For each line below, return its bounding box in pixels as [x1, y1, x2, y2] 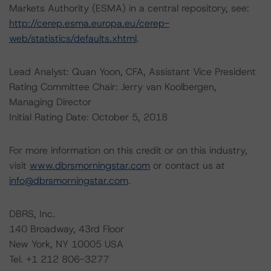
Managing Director [9, 96, 91, 108]
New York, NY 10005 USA [9, 238, 123, 250]
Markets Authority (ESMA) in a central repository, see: [9, 2, 249, 15]
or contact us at [150, 159, 225, 172]
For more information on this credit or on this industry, [9, 144, 247, 157]
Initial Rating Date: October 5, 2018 [9, 111, 168, 123]
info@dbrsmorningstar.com [9, 174, 128, 187]
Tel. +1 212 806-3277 [9, 253, 109, 266]
